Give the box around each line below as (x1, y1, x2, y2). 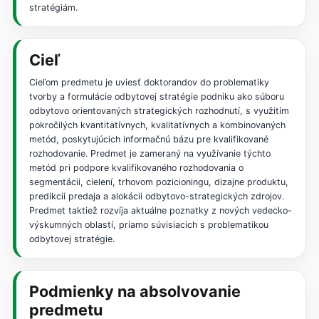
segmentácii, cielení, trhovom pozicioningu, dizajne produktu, (28, 176, 288, 187)
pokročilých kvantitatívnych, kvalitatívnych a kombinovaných (28, 119, 286, 130)
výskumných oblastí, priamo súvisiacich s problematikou (28, 219, 268, 230)
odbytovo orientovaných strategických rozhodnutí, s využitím (28, 105, 289, 116)
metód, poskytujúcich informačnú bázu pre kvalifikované (28, 133, 268, 145)
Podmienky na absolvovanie (28, 281, 241, 300)
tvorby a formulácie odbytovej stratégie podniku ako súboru (28, 90, 284, 102)
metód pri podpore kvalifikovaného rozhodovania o (28, 162, 244, 173)
